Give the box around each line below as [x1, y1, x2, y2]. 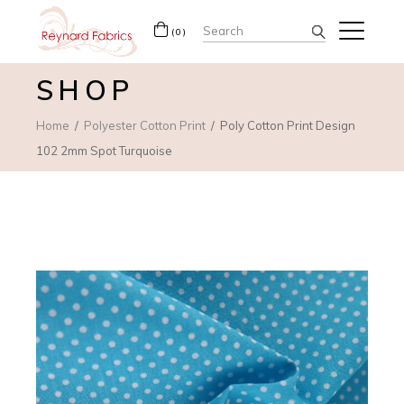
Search [201, 17, 254, 38]
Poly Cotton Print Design [220, 117, 356, 133]
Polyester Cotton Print [84, 117, 207, 133]
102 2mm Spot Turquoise [36, 142, 173, 158]
